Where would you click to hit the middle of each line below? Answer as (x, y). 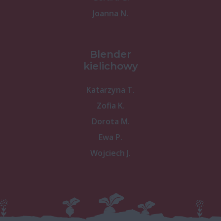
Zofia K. (110, 105)
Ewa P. (110, 137)
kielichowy (110, 66)
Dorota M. (110, 121)
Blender (110, 54)
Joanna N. (110, 13)
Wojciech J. (110, 153)
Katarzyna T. (110, 90)
